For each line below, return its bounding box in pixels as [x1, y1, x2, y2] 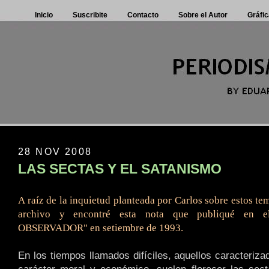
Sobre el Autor [178, 11, 228, 19]
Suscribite [73, 11, 107, 19]
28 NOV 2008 [18, 145, 92, 157]
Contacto [127, 11, 159, 19]
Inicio [35, 11, 53, 19]
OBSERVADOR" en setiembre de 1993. [18, 222, 183, 234]
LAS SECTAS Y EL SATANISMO [18, 162, 222, 177]
